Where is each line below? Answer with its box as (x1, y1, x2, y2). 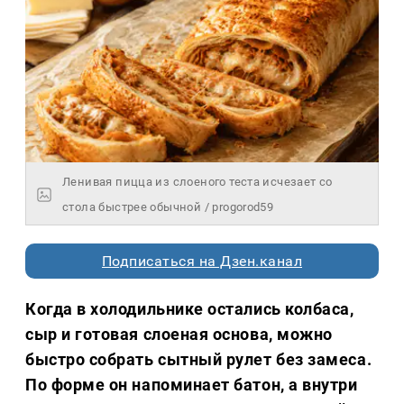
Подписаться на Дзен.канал (102, 252, 302, 271)
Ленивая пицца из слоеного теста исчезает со (62, 175, 333, 189)
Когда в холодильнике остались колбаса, (25, 299, 354, 319)
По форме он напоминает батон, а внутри (25, 375, 358, 395)
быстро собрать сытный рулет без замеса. (25, 350, 372, 370)
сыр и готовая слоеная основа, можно (25, 325, 333, 344)
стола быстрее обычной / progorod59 (62, 200, 274, 215)
